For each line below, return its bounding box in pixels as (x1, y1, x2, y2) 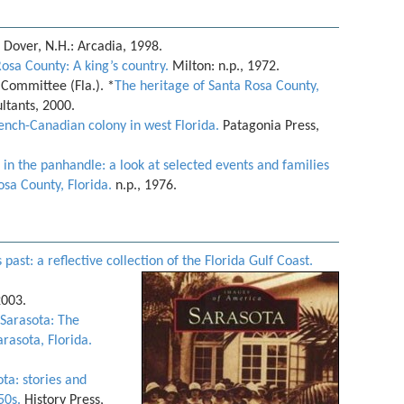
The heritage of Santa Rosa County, (115, 79, 319, 94)
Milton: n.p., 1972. (169, 60, 283, 74)
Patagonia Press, (219, 119, 319, 133)
